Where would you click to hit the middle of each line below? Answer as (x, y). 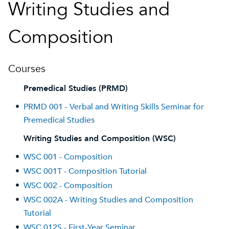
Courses (27, 69)
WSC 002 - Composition (68, 186)
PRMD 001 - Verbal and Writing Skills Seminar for (114, 107)
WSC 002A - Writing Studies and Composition (108, 200)
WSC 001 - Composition (68, 157)
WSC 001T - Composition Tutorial (85, 171)
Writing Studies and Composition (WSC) (100, 139)
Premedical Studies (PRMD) (76, 88)
